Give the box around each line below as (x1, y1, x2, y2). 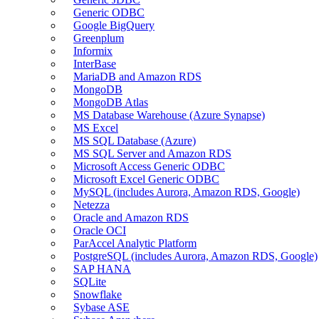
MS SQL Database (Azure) (73, 134, 196, 147)
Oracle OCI (73, 224, 126, 236)
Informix (73, 44, 113, 57)
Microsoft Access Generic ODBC (73, 159, 225, 172)
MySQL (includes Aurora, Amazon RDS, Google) (73, 185, 300, 198)
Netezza (73, 198, 110, 211)
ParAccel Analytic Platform (73, 236, 197, 249)
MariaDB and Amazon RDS (73, 70, 202, 83)
